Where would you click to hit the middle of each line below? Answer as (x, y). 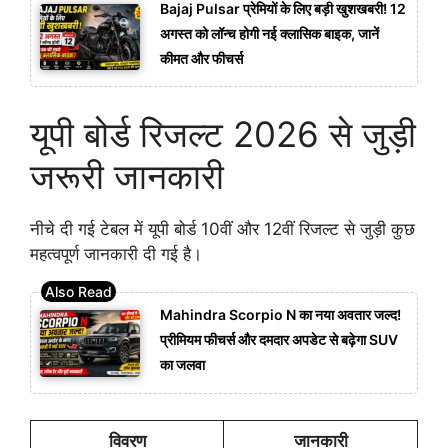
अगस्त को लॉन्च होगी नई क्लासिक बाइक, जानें (269, 33)
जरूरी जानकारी (127, 175)
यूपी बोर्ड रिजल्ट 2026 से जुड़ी (223, 133)
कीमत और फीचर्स (201, 58)
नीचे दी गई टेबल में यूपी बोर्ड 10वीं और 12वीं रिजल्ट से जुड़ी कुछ (222, 228)
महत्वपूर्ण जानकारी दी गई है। (116, 253)
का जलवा (182, 365)
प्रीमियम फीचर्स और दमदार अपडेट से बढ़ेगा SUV (279, 340)
